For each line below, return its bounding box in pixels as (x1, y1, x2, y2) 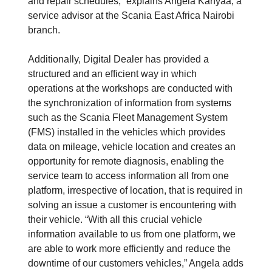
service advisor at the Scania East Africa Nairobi (28, 10, 234, 21)
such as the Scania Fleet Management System (28, 112, 228, 123)
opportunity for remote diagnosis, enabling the (28, 156, 224, 167)
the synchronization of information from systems (28, 98, 231, 109)
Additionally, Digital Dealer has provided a (28, 54, 209, 65)
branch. (28, 25, 60, 36)
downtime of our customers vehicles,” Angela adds (28, 258, 243, 269)
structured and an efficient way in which (28, 69, 197, 80)
